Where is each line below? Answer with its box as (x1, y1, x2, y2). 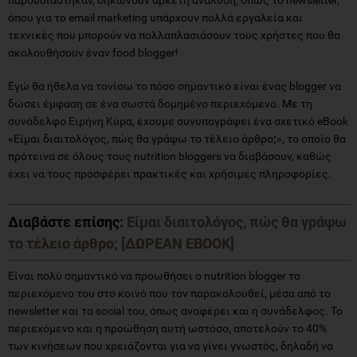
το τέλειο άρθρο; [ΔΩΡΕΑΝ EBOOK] (8, 234, 234, 252)
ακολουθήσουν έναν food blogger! (8, 45, 178, 59)
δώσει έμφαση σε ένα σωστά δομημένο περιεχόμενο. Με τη (8, 96, 312, 110)
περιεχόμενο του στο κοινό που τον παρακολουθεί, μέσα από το (8, 286, 331, 300)
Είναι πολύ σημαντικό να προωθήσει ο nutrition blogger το (8, 269, 300, 282)
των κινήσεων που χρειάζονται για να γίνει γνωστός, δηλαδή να (8, 339, 333, 352)
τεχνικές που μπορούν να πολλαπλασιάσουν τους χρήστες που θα (8, 28, 340, 41)
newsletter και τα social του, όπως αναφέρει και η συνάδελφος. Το (8, 304, 343, 317)
